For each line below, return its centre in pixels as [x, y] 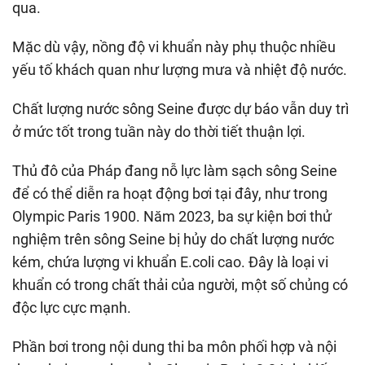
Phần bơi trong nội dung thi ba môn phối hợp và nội [174, 346]
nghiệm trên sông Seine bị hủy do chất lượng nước [173, 239]
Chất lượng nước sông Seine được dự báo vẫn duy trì [180, 108]
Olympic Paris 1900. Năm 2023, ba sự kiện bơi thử [172, 216]
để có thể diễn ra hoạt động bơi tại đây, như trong [170, 193]
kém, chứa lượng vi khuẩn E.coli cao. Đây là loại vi [170, 262]
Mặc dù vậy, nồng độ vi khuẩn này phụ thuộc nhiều [174, 46]
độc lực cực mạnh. [72, 307]
